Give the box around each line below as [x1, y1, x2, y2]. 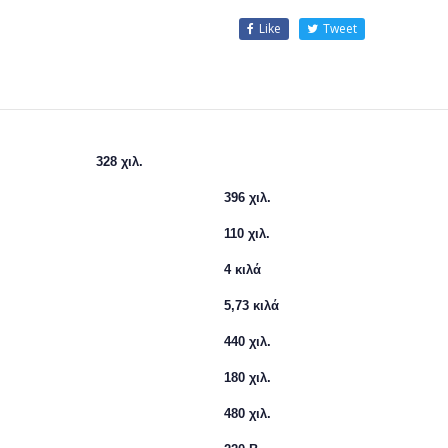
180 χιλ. [224, 370, 271, 385]
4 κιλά [224, 262, 261, 277]
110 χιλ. [224, 226, 270, 241]
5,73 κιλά [224, 298, 279, 313]
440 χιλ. [224, 334, 271, 349]
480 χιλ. [224, 406, 271, 421]
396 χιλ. [224, 190, 271, 205]
